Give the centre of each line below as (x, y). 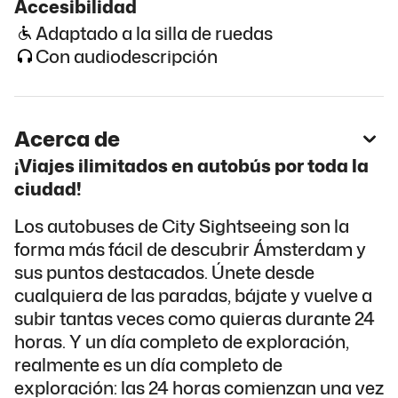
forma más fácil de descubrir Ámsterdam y (190, 248)
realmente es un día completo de (148, 364)
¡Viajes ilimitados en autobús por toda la (191, 165)
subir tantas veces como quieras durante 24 (195, 318)
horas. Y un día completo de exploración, (182, 341)
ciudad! (48, 188)
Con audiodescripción (127, 56)
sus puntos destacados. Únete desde (164, 271)
